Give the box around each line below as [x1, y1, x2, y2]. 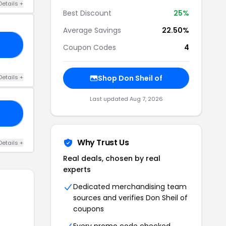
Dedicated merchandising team [73, 182, 187, 192]
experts [63, 164, 91, 175]
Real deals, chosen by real [63, 153, 160, 163]
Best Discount [63, 8, 111, 18]
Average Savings [63, 25, 121, 35]
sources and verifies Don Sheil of [73, 193, 188, 203]
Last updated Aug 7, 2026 [89, 95, 163, 103]
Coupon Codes [63, 42, 116, 52]
